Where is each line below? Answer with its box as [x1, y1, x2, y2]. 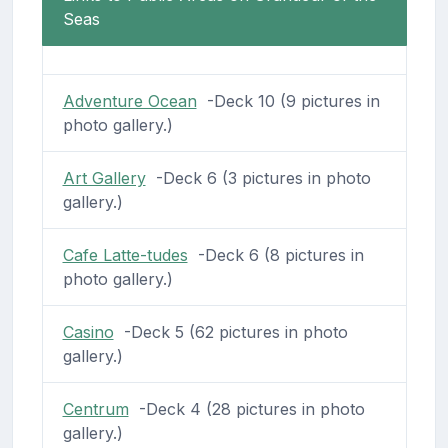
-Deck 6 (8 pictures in [187, 244, 364, 265]
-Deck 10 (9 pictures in [196, 90, 380, 111]
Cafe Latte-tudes [62, 244, 188, 265]
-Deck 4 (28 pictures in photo [128, 398, 365, 419]
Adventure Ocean [62, 90, 197, 111]
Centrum [62, 398, 129, 419]
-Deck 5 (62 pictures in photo [113, 321, 348, 342]
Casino [62, 321, 114, 342]
